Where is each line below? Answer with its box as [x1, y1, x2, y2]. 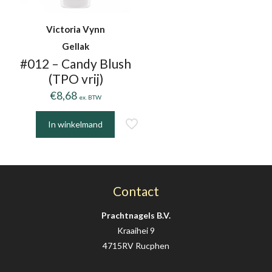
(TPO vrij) [48, 71, 103, 87]
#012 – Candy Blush [20, 56, 132, 72]
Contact [113, 183, 159, 199]
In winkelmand [47, 119, 103, 130]
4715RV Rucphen [103, 240, 169, 251]
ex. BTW [79, 93, 102, 101]
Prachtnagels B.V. [101, 210, 171, 221]
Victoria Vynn [46, 24, 106, 35]
